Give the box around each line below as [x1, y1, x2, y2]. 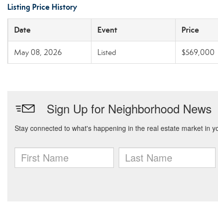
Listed [97, 48, 116, 57]
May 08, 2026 [14, 48, 62, 57]
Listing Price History [7, 2, 77, 12]
